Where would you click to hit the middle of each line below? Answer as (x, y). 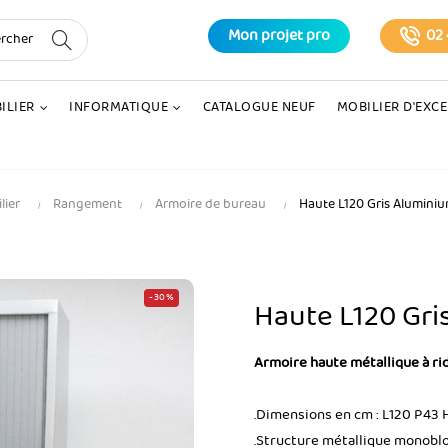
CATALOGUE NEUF (259, 107)
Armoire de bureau (210, 204)
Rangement (87, 204)
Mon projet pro (279, 36)
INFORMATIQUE (119, 107)
